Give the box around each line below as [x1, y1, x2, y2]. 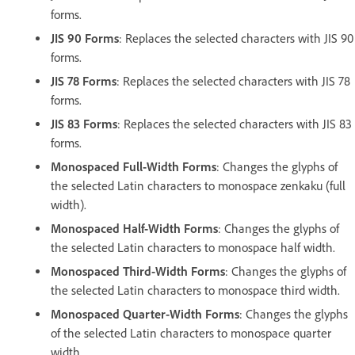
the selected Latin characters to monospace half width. [51, 239, 335, 255]
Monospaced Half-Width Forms [51, 220, 218, 236]
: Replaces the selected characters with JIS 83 [117, 116, 352, 132]
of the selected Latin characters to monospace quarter [51, 325, 331, 341]
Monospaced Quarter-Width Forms [51, 306, 239, 322]
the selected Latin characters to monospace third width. [51, 282, 340, 298]
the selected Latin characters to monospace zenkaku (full [51, 177, 345, 193]
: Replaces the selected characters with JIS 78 [116, 73, 350, 89]
